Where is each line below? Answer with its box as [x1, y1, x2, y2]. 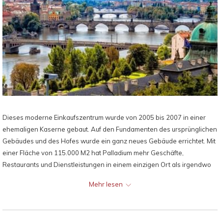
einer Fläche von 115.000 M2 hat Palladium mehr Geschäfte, [2, 148, 184, 157]
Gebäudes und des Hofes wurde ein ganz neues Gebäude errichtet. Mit [2, 137, 216, 145]
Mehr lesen [88, 180, 123, 188]
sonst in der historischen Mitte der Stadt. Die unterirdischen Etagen [2, 172, 203, 180]
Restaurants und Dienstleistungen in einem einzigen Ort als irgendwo [2, 160, 211, 168]
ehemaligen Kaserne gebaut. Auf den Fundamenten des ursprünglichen [2, 125, 217, 133]
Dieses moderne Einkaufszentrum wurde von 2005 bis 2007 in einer [2, 113, 206, 121]
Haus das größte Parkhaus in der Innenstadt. [2, 184, 137, 192]
